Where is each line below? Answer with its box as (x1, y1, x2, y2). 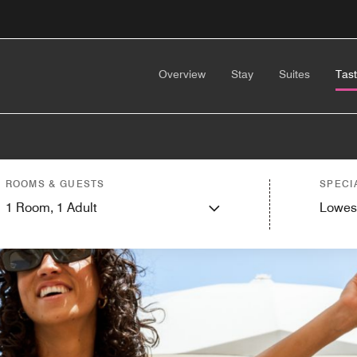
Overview (159, 68, 206, 80)
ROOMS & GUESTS (5, 178, 105, 190)
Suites (279, 68, 310, 80)
